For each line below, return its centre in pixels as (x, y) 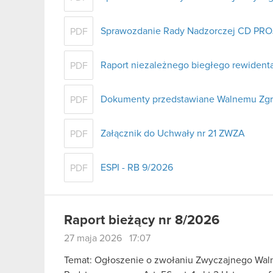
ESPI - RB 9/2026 (137, 167)
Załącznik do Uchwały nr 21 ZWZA (173, 133)
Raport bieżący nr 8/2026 (142, 220)
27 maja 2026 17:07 (107, 238)
